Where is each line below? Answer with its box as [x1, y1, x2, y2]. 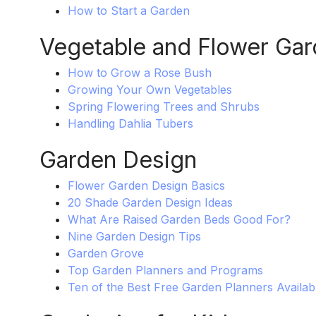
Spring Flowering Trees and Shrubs [67, 99, 260, 114]
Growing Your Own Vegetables [67, 83, 232, 97]
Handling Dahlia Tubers [67, 116, 193, 131]
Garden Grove [67, 246, 144, 261]
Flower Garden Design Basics [67, 178, 225, 193]
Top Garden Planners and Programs [67, 263, 263, 278]
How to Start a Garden [67, 4, 190, 18]
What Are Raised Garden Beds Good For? [67, 212, 291, 227]
